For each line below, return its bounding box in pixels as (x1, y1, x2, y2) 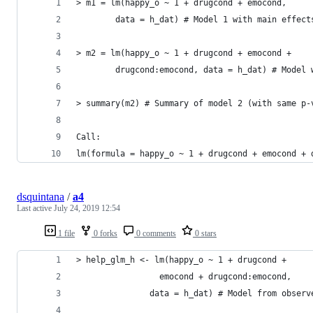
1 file (56, 228, 75, 238)
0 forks (92, 228, 117, 238)
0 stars (193, 228, 217, 238)
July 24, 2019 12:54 (54, 203, 120, 213)
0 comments (134, 228, 176, 238)
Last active (17, 203, 54, 213)
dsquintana (17, 190, 64, 203)
